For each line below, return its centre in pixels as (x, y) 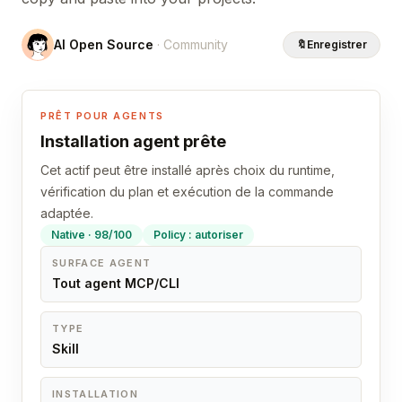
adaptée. (67, 213)
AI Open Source (104, 44)
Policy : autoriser (198, 235)
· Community (191, 44)
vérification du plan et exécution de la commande (187, 192)
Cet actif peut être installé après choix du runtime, (188, 170)
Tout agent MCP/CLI (116, 283)
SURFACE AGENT (102, 263)
